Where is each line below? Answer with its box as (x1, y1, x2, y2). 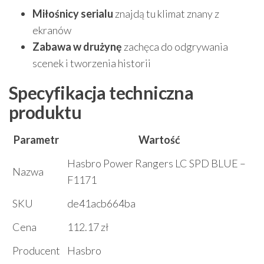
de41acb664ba (67, 196, 136, 210)
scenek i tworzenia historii (32, 56, 151, 70)
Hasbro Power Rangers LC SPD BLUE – (67, 156, 246, 170)
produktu (9, 101, 82, 123)
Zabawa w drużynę (32, 39, 122, 53)
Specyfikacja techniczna (9, 81, 194, 103)
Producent (12, 243, 60, 257)
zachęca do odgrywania (122, 39, 228, 53)
